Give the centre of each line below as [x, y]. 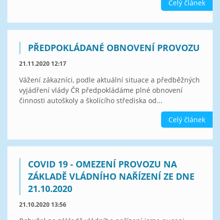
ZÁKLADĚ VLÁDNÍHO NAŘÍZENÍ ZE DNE [111, 177]
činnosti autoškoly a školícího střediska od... [91, 100]
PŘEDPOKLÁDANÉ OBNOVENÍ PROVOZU [114, 47]
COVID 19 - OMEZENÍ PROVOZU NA [102, 164]
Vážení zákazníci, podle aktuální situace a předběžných [110, 80]
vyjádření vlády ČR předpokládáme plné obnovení [101, 90]
